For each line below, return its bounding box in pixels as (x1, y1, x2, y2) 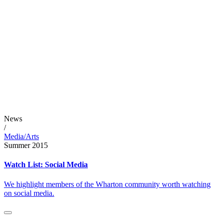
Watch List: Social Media (4, 160, 88, 169)
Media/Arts (4, 132, 39, 141)
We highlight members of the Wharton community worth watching (4, 180, 211, 188)
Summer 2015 (4, 141, 48, 149)
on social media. (4, 188, 54, 197)
